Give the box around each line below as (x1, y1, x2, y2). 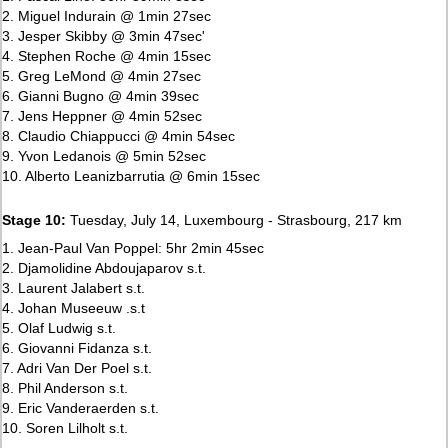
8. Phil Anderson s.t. (2, 379, 129, 396)
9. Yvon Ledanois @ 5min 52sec (2, 147, 207, 164)
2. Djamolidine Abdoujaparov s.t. (2, 259, 207, 276)
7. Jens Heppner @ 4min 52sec (2, 107, 203, 124)
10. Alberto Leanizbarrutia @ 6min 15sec (2, 167, 261, 184)
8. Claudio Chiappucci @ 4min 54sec (2, 127, 236, 144)
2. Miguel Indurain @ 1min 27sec (2, 7, 212, 24)
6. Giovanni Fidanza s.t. (2, 339, 153, 356)
